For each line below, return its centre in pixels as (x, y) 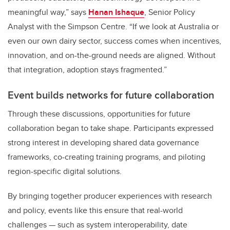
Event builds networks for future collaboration (111, 95)
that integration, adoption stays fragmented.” (87, 70)
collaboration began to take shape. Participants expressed (111, 128)
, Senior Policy (170, 12)
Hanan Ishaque (116, 12)
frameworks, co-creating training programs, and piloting (107, 157)
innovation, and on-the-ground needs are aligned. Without (112, 55)
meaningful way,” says (48, 12)
